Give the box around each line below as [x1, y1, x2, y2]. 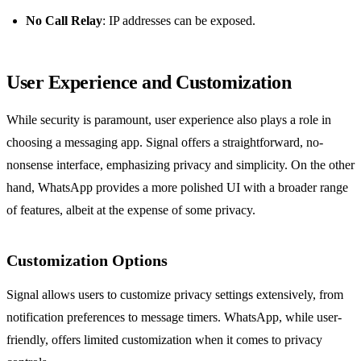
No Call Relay [26, 14, 102, 28]
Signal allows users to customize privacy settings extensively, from [6, 288, 343, 302]
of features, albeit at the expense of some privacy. [6, 203, 255, 218]
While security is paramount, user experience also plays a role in [6, 113, 331, 127]
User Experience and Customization [6, 72, 292, 93]
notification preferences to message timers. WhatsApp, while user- [6, 310, 342, 325]
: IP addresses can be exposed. [102, 14, 255, 28]
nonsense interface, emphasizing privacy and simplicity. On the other [6, 158, 355, 172]
